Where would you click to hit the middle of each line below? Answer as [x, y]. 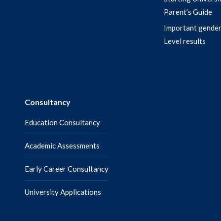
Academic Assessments [62, 146]
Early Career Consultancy [67, 169]
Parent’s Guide [188, 12]
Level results [185, 41]
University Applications [63, 192]
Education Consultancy [62, 122]
